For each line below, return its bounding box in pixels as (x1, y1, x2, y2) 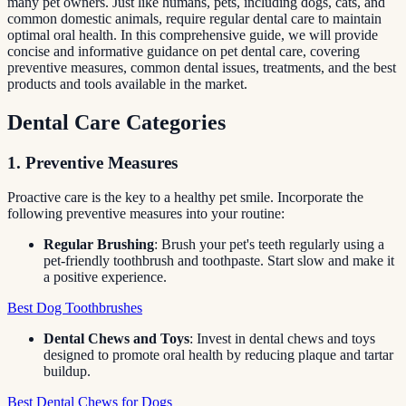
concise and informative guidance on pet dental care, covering (7, 43, 360, 59)
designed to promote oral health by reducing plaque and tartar (43, 347, 393, 363)
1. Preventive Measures (7, 152, 178, 172)
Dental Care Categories (7, 110, 226, 134)
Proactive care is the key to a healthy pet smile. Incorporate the (7, 189, 363, 206)
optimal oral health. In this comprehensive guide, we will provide (7, 26, 378, 43)
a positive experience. (43, 269, 167, 285)
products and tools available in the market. (7, 75, 247, 92)
